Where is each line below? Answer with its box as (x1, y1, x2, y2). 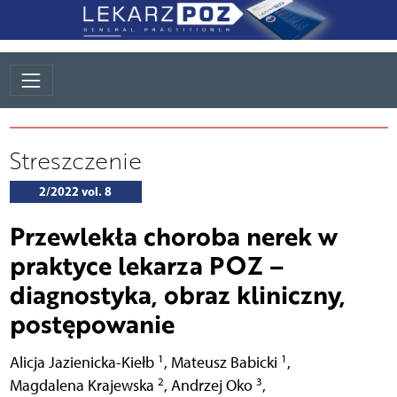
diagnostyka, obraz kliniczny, (9, 276, 346, 313)
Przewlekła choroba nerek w (9, 218, 338, 254)
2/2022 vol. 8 (39, 183, 112, 200)
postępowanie (9, 306, 175, 342)
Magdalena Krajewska (9, 376, 158, 395)
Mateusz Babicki (170, 353, 281, 372)
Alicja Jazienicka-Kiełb (9, 353, 158, 372)
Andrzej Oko (170, 376, 256, 395)
